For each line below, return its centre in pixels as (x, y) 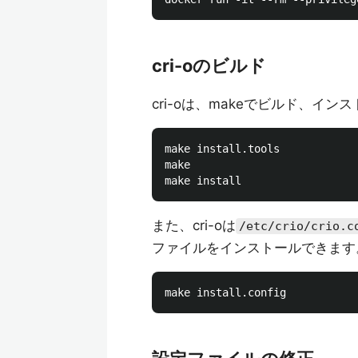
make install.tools (222, 149)
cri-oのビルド (209, 66)
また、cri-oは (194, 225)
